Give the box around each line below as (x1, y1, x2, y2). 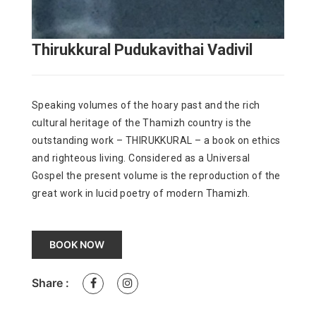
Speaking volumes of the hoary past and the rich (32, 99, 260, 111)
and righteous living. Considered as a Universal (32, 152, 250, 164)
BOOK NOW (49, 238, 104, 251)
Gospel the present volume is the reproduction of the (32, 170, 281, 182)
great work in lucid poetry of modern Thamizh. (32, 188, 250, 200)
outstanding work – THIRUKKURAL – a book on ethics (32, 135, 281, 147)
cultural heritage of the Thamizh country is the (32, 117, 252, 129)
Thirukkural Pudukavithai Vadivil (32, 41, 253, 59)
